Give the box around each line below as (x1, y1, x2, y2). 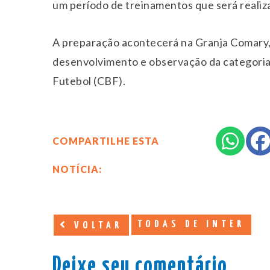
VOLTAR (69, 220, 123, 231)
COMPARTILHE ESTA (52, 134, 159, 146)
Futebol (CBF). (52, 74, 125, 87)
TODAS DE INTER (137, 219, 245, 230)
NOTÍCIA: (52, 163, 102, 175)
